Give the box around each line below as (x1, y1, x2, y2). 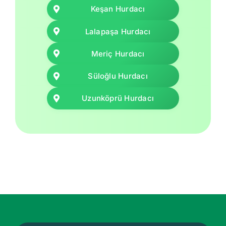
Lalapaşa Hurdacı (85, 26, 151, 36)
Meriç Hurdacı (91, 48, 145, 59)
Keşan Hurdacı (90, 4, 145, 14)
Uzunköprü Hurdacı (82, 93, 154, 103)
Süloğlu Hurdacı (88, 71, 148, 81)
